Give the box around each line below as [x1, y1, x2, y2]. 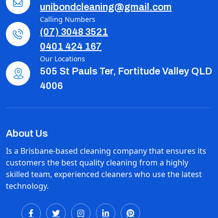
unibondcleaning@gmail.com [40, 1, 172, 12]
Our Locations [40, 54, 85, 63]
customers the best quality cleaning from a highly [6, 157, 188, 168]
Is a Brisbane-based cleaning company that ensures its [6, 145, 206, 156]
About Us [6, 128, 48, 139]
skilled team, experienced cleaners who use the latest [6, 169, 202, 180]
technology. [6, 181, 49, 191]
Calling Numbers [40, 15, 95, 24]
